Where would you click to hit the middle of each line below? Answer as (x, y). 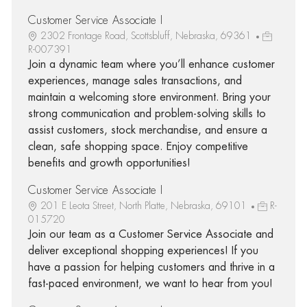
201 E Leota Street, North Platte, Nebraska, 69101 (145, 205)
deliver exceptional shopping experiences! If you (143, 250)
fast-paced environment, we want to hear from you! (150, 283)
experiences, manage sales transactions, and (135, 81)
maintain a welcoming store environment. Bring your (149, 97)
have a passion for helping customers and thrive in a (151, 267)
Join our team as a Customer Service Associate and (150, 234)
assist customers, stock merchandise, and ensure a (147, 130)
